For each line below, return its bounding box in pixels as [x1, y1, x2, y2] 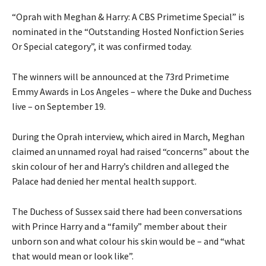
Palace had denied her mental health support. [12, 175, 197, 187]
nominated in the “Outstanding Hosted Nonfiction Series [12, 25, 244, 37]
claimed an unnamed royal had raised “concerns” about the [12, 145, 249, 157]
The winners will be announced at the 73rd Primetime [12, 70, 229, 83]
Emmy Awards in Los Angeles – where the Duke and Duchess [12, 85, 252, 97]
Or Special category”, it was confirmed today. [12, 40, 192, 52]
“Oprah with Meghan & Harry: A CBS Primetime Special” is [12, 10, 245, 23]
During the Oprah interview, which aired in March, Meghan [12, 130, 245, 142]
